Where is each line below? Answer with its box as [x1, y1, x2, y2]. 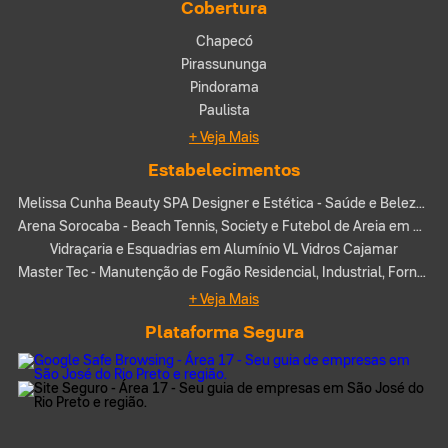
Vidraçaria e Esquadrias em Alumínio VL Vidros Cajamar [50, 239, 398, 257]
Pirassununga [181, 54, 267, 72]
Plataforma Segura [144, 319, 304, 342]
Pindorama [189, 77, 259, 95]
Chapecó [195, 31, 253, 49]
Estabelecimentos [148, 157, 300, 180]
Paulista [198, 100, 250, 118]
